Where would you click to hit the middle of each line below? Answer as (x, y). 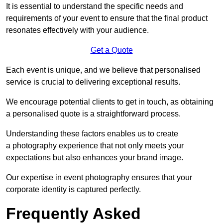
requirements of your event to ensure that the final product (107, 18)
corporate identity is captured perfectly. (73, 190)
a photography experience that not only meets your (95, 146)
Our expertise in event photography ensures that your (99, 178)
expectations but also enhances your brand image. (95, 158)
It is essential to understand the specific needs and (95, 6)
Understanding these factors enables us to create (92, 134)
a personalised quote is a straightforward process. (93, 114)
